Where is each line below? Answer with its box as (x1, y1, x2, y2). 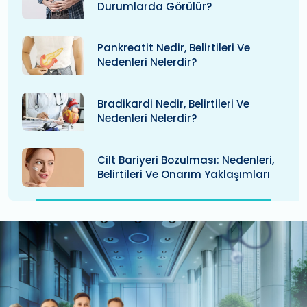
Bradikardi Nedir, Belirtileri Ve (97, 96, 249, 111)
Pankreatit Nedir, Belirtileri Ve (97, 40, 250, 56)
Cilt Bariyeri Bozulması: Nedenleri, (97, 152, 274, 167)
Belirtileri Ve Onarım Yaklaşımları (97, 167, 270, 182)
